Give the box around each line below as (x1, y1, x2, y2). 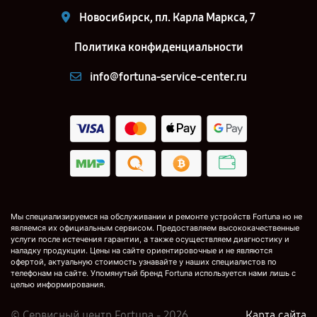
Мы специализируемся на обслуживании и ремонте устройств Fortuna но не (11, 212, 302, 222)
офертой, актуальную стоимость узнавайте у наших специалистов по (11, 257, 277, 267)
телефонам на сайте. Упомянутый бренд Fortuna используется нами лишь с (11, 268, 296, 279)
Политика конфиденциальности (74, 40, 243, 54)
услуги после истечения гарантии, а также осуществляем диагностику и (11, 234, 289, 245)
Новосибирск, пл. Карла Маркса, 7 (79, 11, 255, 24)
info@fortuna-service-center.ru (90, 70, 247, 83)
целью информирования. (11, 279, 105, 290)
